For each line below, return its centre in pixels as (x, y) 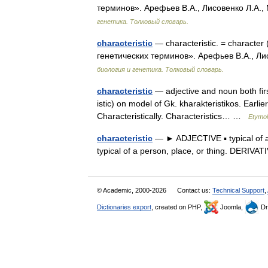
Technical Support (238, 190)
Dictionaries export (124, 207)
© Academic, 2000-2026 (133, 190)
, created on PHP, (178, 207)
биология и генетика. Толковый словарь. (160, 69)
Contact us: (195, 190)
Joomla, (232, 207)
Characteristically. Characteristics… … (173, 116)
